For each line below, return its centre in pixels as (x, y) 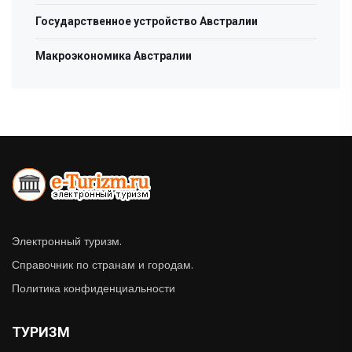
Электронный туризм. (67, 241)
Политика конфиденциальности (93, 288)
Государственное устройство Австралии (147, 21)
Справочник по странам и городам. (103, 265)
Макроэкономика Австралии (114, 56)
